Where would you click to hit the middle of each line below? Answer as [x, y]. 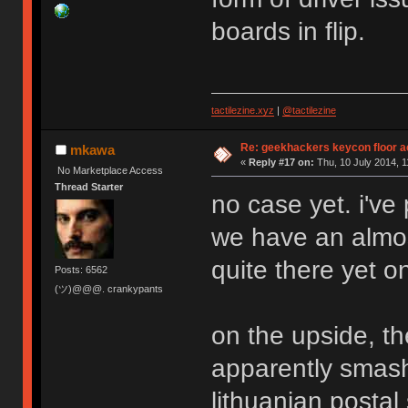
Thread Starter [89, 187]
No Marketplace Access [111, 170]
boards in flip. [288, 32]
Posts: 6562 [82, 269]
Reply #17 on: [281, 162]
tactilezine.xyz [242, 110]
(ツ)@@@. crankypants [109, 288]
